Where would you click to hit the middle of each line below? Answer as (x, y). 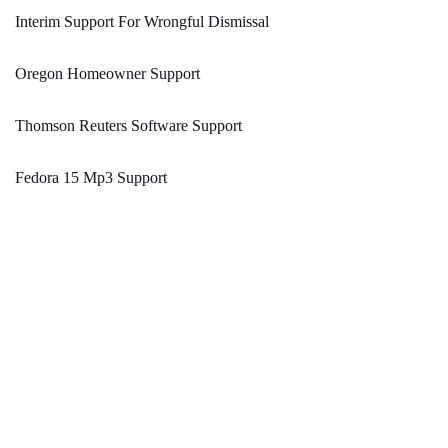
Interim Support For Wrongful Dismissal (142, 22)
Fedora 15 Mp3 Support (91, 178)
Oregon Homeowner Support (107, 74)
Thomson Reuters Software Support (128, 126)
